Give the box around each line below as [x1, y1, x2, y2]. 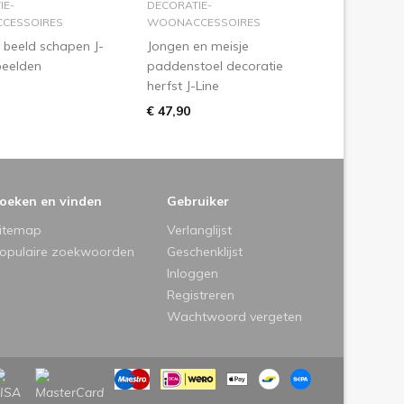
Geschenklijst [167, 243, 243, 261]
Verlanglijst [167, 222, 233, 239]
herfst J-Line [146, 78, 219, 95]
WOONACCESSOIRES [146, 15, 261, 30]
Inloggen [167, 265, 219, 282]
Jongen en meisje [146, 38, 249, 55]
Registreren [167, 287, 235, 304]
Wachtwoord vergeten [167, 308, 303, 326]
